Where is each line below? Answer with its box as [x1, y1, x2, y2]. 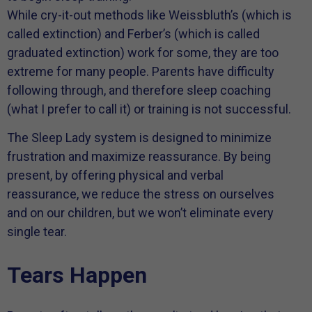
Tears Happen [7, 261, 147, 288]
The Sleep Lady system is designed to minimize [7, 130, 272, 146]
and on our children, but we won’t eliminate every [7, 205, 274, 221]
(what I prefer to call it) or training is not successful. [7, 101, 291, 116]
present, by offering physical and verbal [7, 168, 224, 183]
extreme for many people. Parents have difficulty [7, 63, 274, 79]
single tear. [7, 224, 67, 240]
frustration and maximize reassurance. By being [7, 149, 271, 164]
